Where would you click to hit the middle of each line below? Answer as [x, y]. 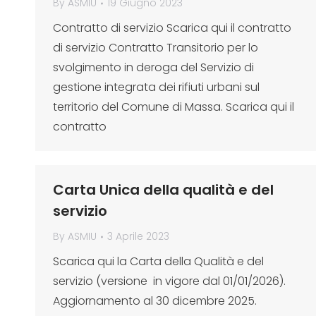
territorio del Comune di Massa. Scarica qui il [174, 107]
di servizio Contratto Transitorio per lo [156, 48]
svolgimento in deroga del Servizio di [153, 67]
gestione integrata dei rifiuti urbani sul [156, 87]
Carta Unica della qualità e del [163, 190]
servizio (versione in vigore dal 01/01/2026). [169, 281]
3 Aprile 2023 [138, 236]
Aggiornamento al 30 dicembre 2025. [155, 301]
